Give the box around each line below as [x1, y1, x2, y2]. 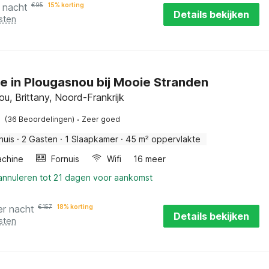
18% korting [57, 203, 93, 210]
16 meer [133, 154, 166, 164]
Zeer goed [82, 115, 120, 124]
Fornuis [51, 154, 79, 164]
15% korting [48, 1, 84, 8]
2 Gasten [22, 134, 58, 144]
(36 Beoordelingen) [5, 115, 74, 124]
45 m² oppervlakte [125, 134, 201, 144]
